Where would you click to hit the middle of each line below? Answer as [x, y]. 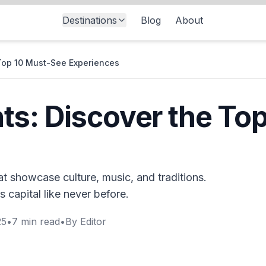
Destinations [89, 20]
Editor [93, 221]
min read [39, 221]
